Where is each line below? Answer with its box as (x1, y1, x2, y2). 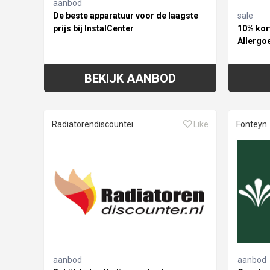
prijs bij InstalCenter (53, 23, 134, 33)
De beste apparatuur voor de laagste (53, 10, 198, 20)
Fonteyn (236, 119, 267, 129)
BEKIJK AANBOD (84, 71, 176, 86)
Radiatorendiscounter (52, 119, 134, 129)
